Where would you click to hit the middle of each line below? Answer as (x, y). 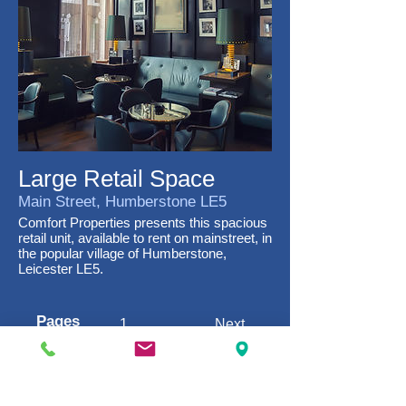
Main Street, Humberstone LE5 (122, 202)
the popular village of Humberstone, (122, 253)
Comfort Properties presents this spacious (143, 222)
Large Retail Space (116, 179)
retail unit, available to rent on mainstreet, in (145, 237)
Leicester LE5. (61, 268)
